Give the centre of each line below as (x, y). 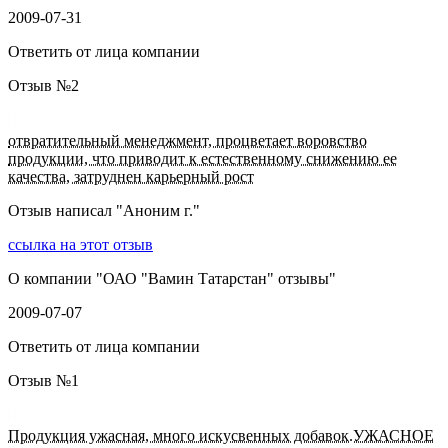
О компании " (55, 279)
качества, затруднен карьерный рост (131, 177)
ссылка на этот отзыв (80, 245)
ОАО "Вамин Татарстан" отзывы (216, 279)
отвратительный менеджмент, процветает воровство (187, 141)
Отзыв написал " (65, 211)
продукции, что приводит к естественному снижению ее (202, 159)
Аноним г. (158, 211)
